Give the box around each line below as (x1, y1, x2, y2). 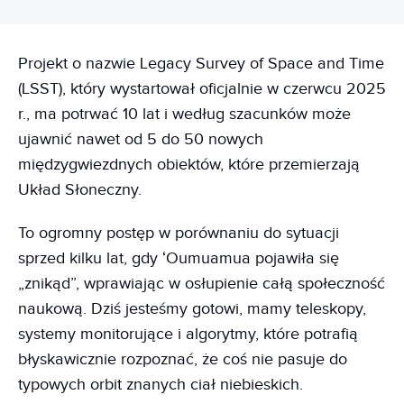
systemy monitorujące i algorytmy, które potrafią (18, 325, 358, 344)
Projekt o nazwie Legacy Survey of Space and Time (18, 54, 384, 73)
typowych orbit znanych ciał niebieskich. (18, 375, 303, 394)
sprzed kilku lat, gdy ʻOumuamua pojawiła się (18, 249, 339, 268)
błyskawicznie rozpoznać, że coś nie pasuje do (18, 350, 347, 369)
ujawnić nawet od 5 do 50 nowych (18, 130, 263, 149)
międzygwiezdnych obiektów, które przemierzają (18, 155, 360, 174)
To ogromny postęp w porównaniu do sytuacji (18, 224, 339, 243)
